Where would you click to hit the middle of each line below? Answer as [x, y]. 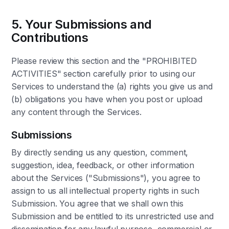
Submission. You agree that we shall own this [97, 203]
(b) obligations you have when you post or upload [107, 99]
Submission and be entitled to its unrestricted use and [112, 216]
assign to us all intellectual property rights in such [105, 191]
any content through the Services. [76, 112]
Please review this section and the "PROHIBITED [104, 61]
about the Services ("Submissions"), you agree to [106, 178]
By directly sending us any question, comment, [100, 152]
